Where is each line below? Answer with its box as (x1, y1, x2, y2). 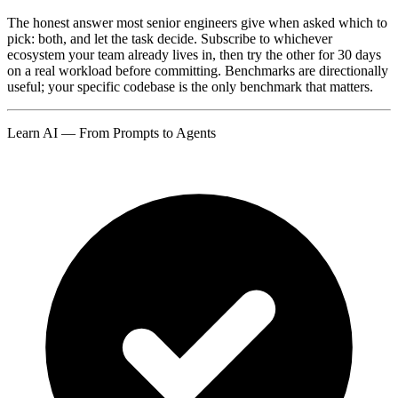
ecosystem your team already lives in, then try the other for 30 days (7, 47, 381, 63)
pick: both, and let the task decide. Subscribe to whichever (7, 31, 332, 47)
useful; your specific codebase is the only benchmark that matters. (7, 79, 373, 95)
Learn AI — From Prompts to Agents (7, 125, 216, 141)
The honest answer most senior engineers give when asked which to (7, 15, 387, 31)
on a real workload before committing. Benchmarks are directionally (7, 63, 388, 79)
